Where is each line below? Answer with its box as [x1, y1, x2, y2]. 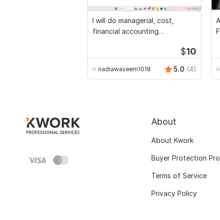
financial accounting [92, 27, 159, 36]
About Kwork [151, 136, 193, 145]
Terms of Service [151, 171, 207, 180]
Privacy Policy [151, 189, 197, 198]
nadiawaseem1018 [98, 65, 151, 73]
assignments [92, 38, 133, 47]
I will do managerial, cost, [92, 16, 174, 25]
